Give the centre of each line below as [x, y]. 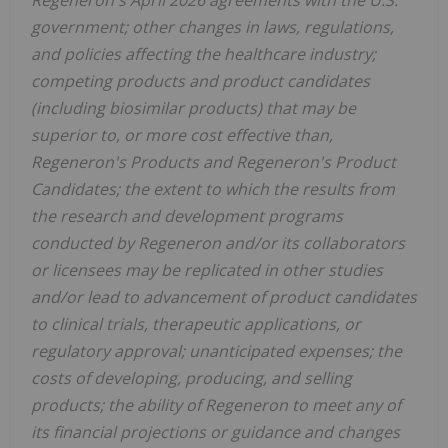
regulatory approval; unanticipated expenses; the [216, 350]
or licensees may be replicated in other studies [207, 269]
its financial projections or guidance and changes [215, 431]
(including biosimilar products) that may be [193, 107]
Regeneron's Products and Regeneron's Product [213, 161]
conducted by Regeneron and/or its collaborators [218, 242]
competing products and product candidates [200, 80]
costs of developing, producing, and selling [191, 377]
